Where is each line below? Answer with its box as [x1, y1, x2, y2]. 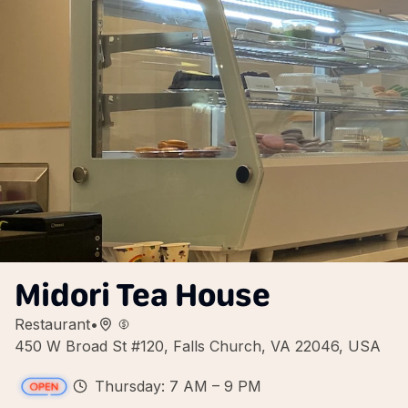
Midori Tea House [15, 275, 270, 314]
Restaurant [15, 315, 90, 333]
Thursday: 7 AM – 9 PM [95, 377, 261, 395]
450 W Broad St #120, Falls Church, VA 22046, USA [15, 337, 381, 355]
